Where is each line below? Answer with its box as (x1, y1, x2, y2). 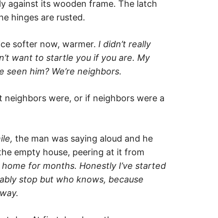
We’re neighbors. (52, 66, 122, 76)
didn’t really (103, 38, 151, 49)
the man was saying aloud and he (15, 133, 153, 144)
